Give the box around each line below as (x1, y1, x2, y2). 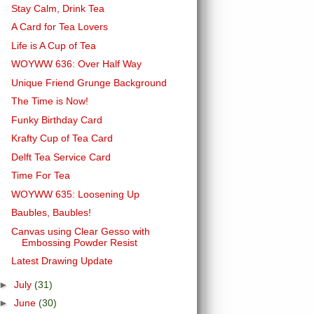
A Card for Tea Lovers (11, 21, 108, 32)
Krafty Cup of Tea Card (11, 132, 113, 144)
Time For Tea (11, 170, 70, 181)
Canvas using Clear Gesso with (11, 225, 150, 237)
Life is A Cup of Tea (11, 39, 96, 51)
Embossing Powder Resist (21, 236, 137, 248)
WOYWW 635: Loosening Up (11, 188, 139, 200)
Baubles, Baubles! (11, 207, 91, 218)
